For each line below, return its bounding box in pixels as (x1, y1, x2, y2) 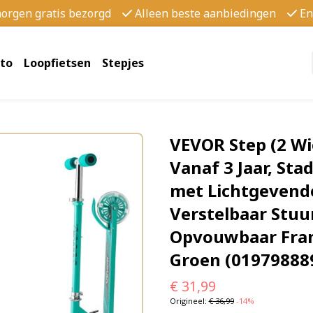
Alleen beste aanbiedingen (135, 6, 276, 21)
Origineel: (169, 296, 209, 307)
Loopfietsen (24, 55, 91, 71)
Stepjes (102, 55, 144, 71)
